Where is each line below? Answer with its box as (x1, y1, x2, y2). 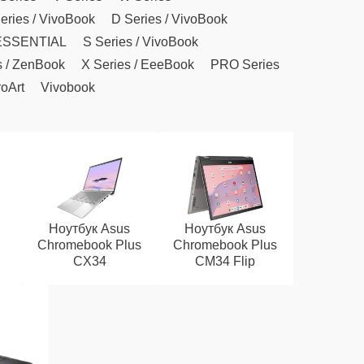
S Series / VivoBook (83, 35, 198, 49)
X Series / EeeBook (81, 58, 194, 71)
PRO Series (210, 58, 279, 71)
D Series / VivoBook (111, 12, 227, 26)
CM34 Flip (195, 254, 256, 268)
